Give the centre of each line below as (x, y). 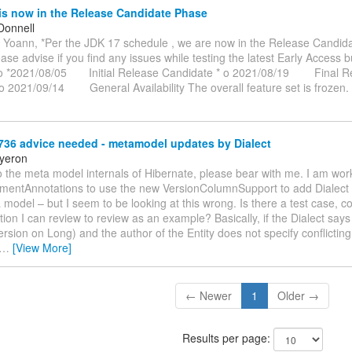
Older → (299, 295)
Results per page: (227, 337)
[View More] (42, 247)
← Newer (209, 295)
